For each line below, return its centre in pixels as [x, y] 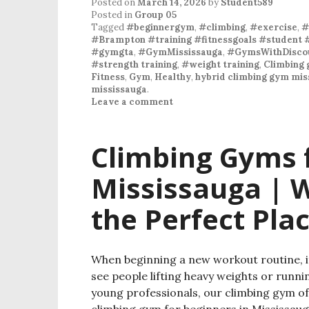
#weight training [220, 64]
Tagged [109, 27]
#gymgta [112, 52]
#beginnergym [160, 27]
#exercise [273, 27]
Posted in [113, 14]
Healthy [173, 77]
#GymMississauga [180, 52]
